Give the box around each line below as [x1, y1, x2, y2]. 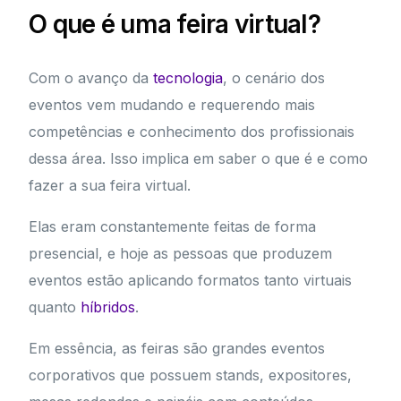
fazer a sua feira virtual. [29, 176, 192, 195]
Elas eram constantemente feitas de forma [29, 218, 317, 236]
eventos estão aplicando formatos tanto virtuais [29, 271, 353, 290]
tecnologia [153, 69, 224, 88]
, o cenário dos [223, 69, 326, 88]
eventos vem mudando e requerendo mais [29, 96, 316, 115]
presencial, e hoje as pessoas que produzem [29, 244, 333, 263]
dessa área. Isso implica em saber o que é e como [29, 149, 369, 168]
